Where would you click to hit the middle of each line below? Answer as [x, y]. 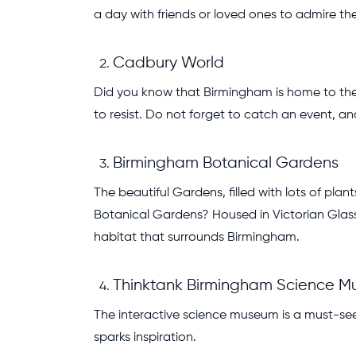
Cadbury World [168, 63]
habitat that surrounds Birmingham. [197, 238]
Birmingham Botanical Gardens [226, 163]
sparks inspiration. [145, 338]
